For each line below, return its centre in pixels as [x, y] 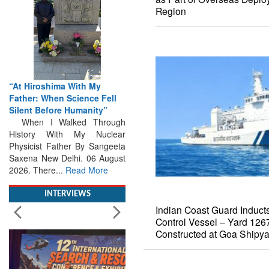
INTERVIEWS [67, 218]
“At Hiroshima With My [55, 110]
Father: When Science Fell [63, 122]
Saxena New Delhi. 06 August [67, 182]
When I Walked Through [67, 146]
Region [171, 11]
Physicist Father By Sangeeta [67, 170]
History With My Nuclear [67, 158]
